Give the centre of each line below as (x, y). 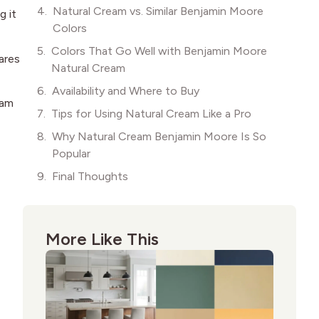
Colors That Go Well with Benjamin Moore (159, 51)
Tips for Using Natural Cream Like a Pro (151, 113)
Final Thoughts (90, 176)
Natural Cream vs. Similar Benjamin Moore (158, 11)
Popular (71, 153)
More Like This (102, 239)
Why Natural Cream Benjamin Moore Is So (159, 136)
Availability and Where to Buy (126, 90)
